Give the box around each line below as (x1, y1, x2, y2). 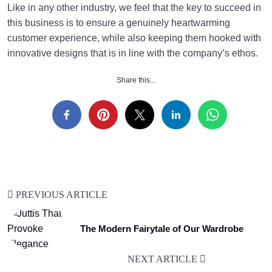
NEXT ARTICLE (127, 254, 200, 265)
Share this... (117, 76, 155, 85)
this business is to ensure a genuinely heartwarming (7, 18, 230, 29)
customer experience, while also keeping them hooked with (7, 33, 261, 44)
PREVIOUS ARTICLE (13, 189, 107, 200)
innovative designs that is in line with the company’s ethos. (7, 48, 258, 59)
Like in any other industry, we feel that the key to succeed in (7, 2, 261, 13)
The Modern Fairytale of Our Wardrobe (80, 223, 243, 234)
